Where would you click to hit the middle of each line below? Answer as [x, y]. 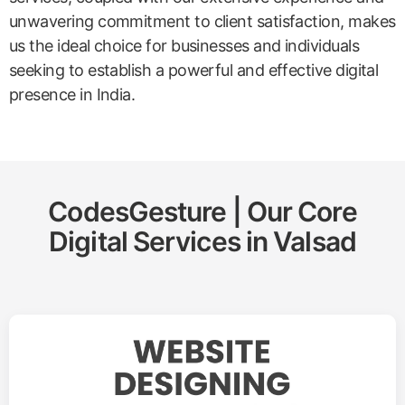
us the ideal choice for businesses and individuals [184, 46]
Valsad [315, 242]
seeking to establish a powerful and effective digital [194, 71]
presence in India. [72, 95]
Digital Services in [161, 242]
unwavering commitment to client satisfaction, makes [202, 22]
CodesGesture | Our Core [202, 212]
